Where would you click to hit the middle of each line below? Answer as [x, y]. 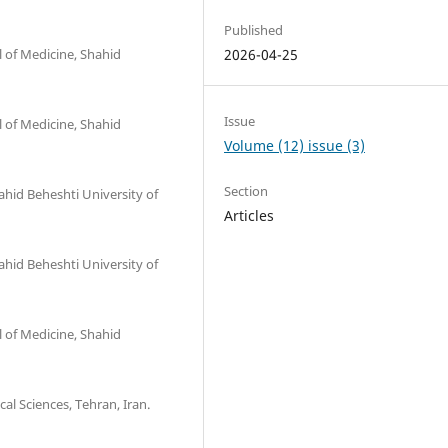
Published [254, 29]
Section [246, 191]
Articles [249, 216]
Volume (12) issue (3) [295, 145]
